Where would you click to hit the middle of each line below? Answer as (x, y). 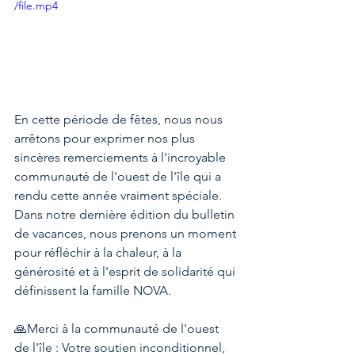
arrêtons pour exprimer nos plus (106, 138)
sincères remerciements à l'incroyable (122, 157)
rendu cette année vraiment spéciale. (120, 195)
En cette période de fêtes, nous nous (120, 119)
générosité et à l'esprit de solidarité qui (126, 271)
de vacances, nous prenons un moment (127, 233)
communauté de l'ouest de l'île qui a (119, 176)
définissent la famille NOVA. (93, 290)
